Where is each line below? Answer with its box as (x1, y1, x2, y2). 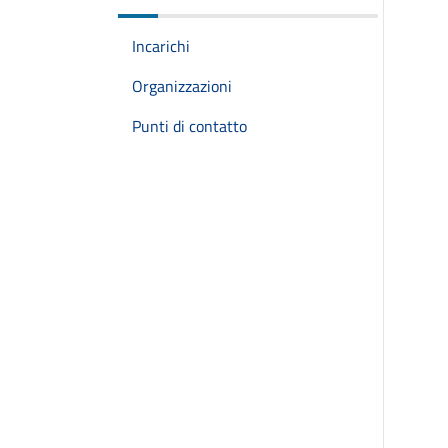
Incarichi (132, 34, 190, 58)
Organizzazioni (132, 74, 232, 98)
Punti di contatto (132, 114, 247, 138)
